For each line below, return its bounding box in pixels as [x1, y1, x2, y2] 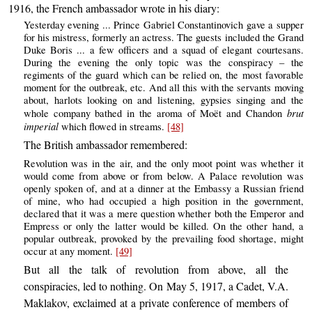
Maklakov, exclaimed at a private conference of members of [23, 295, 289, 311]
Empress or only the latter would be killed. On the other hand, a [23, 219, 304, 233]
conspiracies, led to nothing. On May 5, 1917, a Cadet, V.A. [23, 279, 289, 294]
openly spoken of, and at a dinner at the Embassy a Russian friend [23, 181, 304, 195]
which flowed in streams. [58, 120, 167, 134]
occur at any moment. [23, 244, 116, 258]
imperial [23, 119, 58, 134]
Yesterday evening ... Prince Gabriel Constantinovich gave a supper [23, 18, 304, 32]
